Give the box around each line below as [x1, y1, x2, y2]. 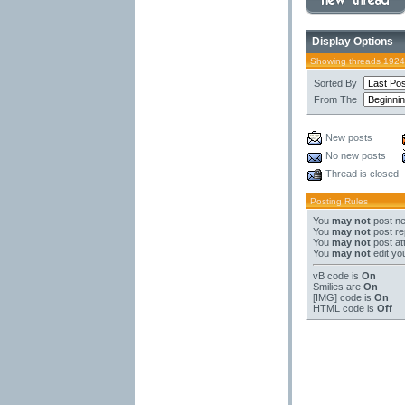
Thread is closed [325, 168, 399, 179]
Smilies [312, 281, 344, 292]
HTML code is [312, 303, 377, 314]
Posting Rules [309, 196, 368, 206]
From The [313, 94, 357, 105]
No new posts [325, 150, 386, 161]
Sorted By [313, 78, 357, 89]
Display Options [311, 35, 393, 48]
